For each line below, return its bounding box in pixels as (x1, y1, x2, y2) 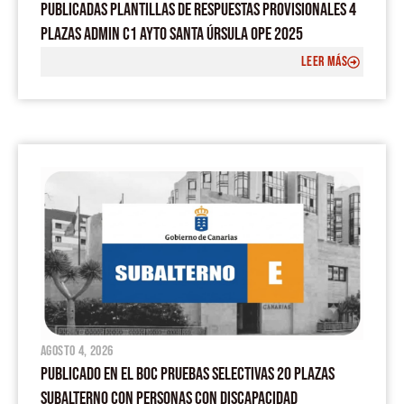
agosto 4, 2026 (41, 342, 114, 360)
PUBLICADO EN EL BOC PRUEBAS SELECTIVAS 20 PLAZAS (41, 363, 335, 385)
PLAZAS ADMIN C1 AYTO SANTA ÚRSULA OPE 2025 (41, 23, 303, 46)
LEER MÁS (300, 53, 347, 71)
